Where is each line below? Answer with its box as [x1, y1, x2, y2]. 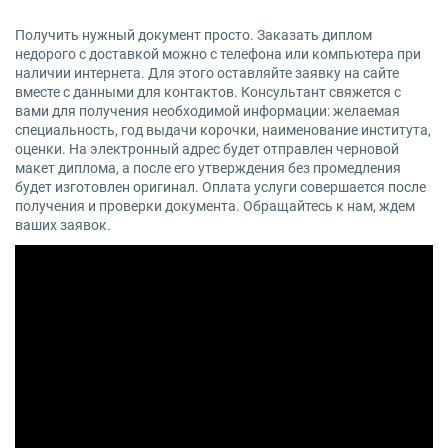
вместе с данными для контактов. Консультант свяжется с [15, 84, 401, 101]
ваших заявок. [15, 217, 111, 234]
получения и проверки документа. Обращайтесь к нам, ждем [15, 198, 415, 215]
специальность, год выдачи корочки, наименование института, [15, 122, 431, 139]
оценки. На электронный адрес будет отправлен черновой [15, 141, 399, 158]
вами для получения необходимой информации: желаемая [15, 103, 400, 120]
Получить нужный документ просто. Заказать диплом [15, 27, 372, 44]
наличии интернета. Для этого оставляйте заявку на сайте [15, 65, 399, 82]
